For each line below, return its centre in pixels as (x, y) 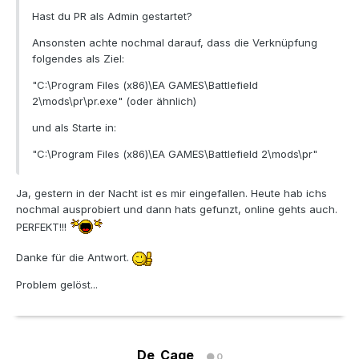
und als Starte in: (74, 128)
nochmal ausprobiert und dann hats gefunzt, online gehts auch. (177, 210)
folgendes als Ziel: (78, 59)
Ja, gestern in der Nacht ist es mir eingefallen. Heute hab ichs (171, 194)
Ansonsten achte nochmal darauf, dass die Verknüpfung (175, 43)
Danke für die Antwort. (74, 258)
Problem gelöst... (57, 284)
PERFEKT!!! (43, 227)
